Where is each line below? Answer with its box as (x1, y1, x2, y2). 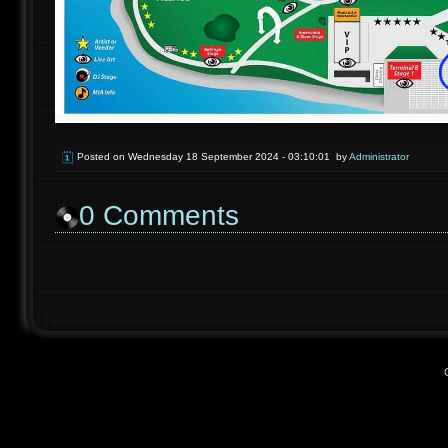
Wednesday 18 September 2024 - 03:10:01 (128, 151, 330, 162)
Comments (95, 200, 239, 231)
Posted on (77, 151, 128, 162)
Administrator (349, 151, 409, 162)
